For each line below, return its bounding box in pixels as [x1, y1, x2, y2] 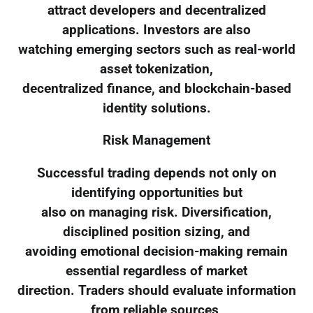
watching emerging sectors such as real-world [17, 41, 296, 57]
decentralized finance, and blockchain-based [22, 80, 291, 96]
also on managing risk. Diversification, [41, 205, 272, 221]
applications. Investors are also [62, 22, 251, 38]
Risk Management [103, 133, 210, 149]
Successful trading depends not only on [36, 166, 277, 182]
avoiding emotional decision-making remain [25, 244, 288, 260]
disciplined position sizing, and [63, 224, 250, 240]
